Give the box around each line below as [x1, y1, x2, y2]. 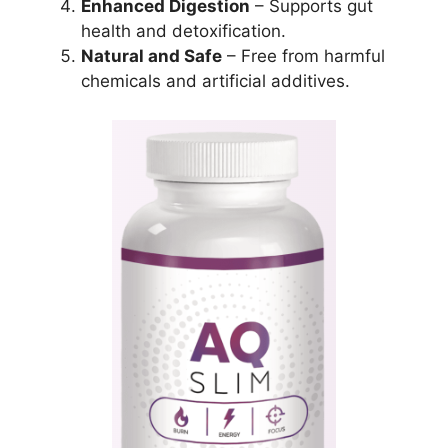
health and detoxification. [81, 21, 286, 42]
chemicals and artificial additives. [81, 71, 350, 92]
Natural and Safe [81, 46, 222, 67]
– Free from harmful [222, 46, 385, 67]
